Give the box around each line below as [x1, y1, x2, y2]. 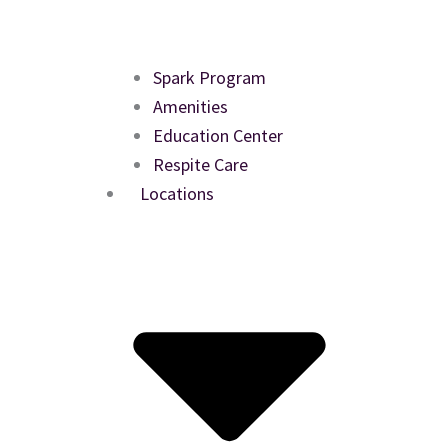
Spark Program [153, 65, 266, 89]
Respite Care [153, 152, 248, 176]
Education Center [153, 123, 283, 147]
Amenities [153, 94, 228, 118]
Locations [140, 181, 214, 205]
